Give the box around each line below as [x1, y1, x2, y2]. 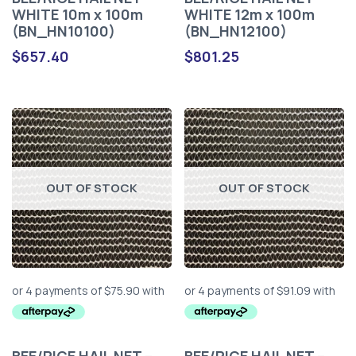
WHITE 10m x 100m [12, 4, 143, 24]
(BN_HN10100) [12, 21, 115, 41]
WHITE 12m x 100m [184, 4, 315, 24]
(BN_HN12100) [184, 21, 288, 41]
